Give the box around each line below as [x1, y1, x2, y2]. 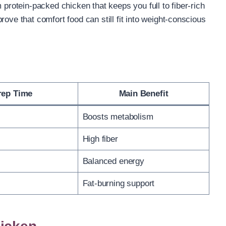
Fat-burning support [82, 178, 155, 188]
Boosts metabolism [82, 111, 153, 122]
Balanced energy [82, 156, 144, 166]
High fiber [82, 134, 118, 144]
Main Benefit [119, 88, 168, 98]
